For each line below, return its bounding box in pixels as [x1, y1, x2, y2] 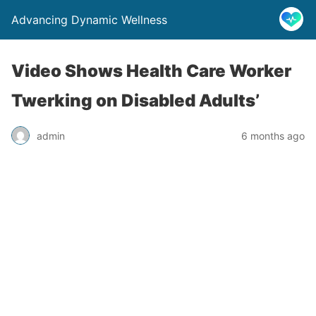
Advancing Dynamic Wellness [11, 13, 167, 27]
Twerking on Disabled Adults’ [11, 90, 260, 111]
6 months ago [241, 129, 305, 142]
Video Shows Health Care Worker [11, 61, 291, 81]
